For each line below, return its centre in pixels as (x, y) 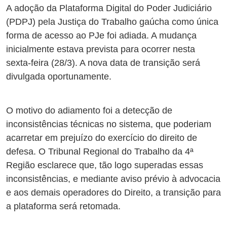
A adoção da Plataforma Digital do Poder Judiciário (109, 8)
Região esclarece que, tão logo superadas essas (105, 165)
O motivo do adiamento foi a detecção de (89, 111)
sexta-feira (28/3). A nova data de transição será (103, 63)
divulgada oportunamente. (60, 77)
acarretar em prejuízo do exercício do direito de (102, 138)
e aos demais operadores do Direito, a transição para (113, 193)
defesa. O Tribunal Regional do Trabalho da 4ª (100, 152)
